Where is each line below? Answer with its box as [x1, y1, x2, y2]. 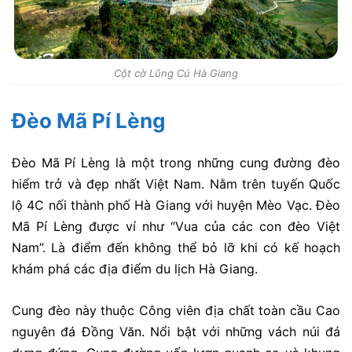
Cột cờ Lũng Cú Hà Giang [114, 67, 238, 80]
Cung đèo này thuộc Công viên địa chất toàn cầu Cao [12, 302, 340, 318]
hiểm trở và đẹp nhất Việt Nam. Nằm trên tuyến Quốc [12, 176, 340, 192]
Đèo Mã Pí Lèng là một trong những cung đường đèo [12, 155, 340, 171]
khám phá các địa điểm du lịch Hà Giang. [12, 261, 258, 277]
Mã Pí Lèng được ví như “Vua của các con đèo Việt [12, 218, 340, 235]
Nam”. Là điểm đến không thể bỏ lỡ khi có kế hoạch [12, 240, 340, 256]
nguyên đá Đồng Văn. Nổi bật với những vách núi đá [12, 323, 340, 339]
